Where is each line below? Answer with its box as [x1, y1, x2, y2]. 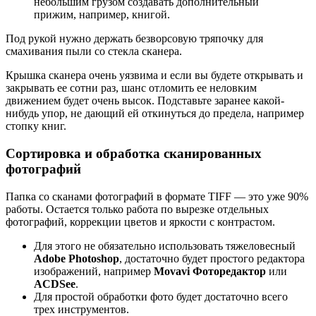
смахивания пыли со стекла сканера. [6, 45, 182, 58]
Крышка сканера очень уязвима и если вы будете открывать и [6, 69, 303, 82]
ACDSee [34, 277, 75, 290]
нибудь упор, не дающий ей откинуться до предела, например [6, 107, 304, 120]
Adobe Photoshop [34, 252, 119, 265]
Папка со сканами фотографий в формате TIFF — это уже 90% [6, 190, 308, 202]
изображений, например [34, 265, 154, 277]
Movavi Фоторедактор [154, 265, 266, 277]
